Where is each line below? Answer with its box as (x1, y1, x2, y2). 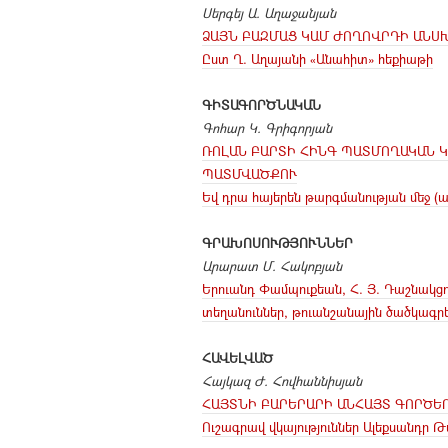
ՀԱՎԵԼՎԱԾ (202, 348, 273, 367)
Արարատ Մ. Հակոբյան (202, 256, 342, 275)
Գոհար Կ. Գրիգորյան (202, 118, 332, 137)
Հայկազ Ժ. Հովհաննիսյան (202, 371, 362, 390)
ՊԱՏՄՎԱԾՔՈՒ (202, 164, 297, 183)
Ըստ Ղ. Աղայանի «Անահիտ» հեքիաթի (202, 49, 433, 68)
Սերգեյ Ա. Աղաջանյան (202, 3, 336, 22)
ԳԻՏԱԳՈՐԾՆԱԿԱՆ (202, 95, 321, 114)
